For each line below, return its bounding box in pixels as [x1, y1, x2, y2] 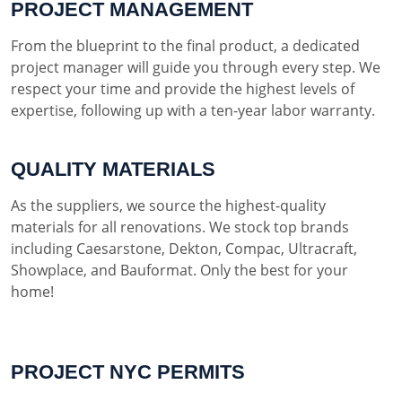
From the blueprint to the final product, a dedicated [11, 35, 360, 56]
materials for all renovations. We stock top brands [11, 216, 349, 237]
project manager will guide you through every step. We [11, 57, 380, 77]
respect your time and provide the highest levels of [11, 78, 354, 99]
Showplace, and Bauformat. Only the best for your [11, 259, 348, 280]
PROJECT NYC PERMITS [11, 360, 245, 383]
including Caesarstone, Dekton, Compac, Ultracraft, [11, 238, 357, 258]
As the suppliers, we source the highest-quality [11, 195, 326, 215]
